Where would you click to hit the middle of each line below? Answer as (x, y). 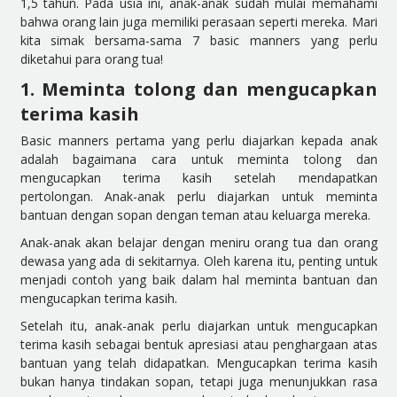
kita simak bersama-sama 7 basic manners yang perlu (198, 40)
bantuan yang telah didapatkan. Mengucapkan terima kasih (198, 363)
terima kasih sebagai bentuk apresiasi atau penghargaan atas (198, 344)
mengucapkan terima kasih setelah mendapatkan (198, 178)
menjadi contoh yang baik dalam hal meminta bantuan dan (198, 280)
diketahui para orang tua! (91, 59)
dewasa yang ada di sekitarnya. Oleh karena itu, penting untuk (198, 261)
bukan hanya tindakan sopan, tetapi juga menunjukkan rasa (198, 381)
